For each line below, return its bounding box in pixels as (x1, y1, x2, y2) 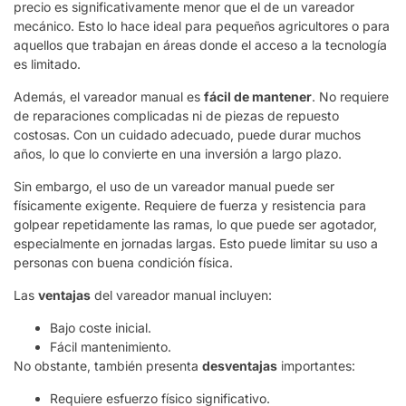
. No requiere (312, 88, 389, 104)
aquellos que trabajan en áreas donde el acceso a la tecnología (14, 36, 387, 53)
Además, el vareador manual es (14, 88, 204, 104)
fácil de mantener (204, 88, 312, 104)
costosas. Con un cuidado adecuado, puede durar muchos (14, 126, 361, 142)
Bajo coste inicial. (50, 319, 151, 335)
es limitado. (14, 55, 81, 72)
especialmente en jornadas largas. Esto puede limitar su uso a (14, 235, 378, 251)
